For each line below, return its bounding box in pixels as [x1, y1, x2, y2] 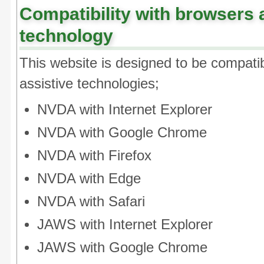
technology [19, 26, 113, 45]
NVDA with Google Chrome [37, 125, 207, 140]
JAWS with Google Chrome [37, 240, 207, 255]
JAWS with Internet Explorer [37, 217, 213, 232]
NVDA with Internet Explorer [37, 102, 212, 117]
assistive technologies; [19, 76, 159, 91]
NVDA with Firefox [37, 148, 151, 163]
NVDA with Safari [37, 194, 145, 209]
